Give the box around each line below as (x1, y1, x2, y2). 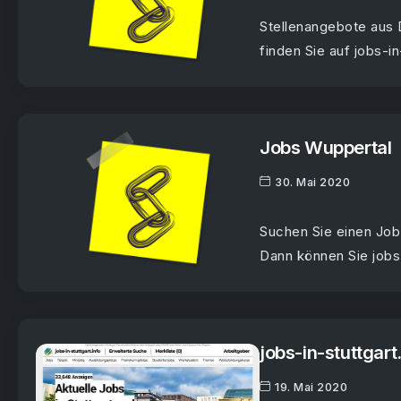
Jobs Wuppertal (260, 136, 392, 159)
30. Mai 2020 (275, 175, 350, 190)
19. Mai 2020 (275, 380, 347, 395)
